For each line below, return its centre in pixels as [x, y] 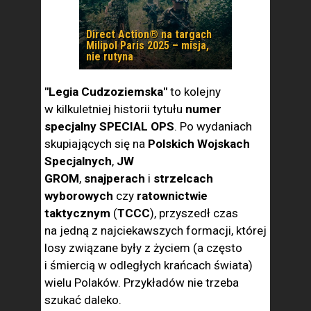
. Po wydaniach [213, 126]
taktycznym [77, 213]
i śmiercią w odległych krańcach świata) [149, 265]
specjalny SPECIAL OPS [109, 126]
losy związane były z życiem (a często [143, 248]
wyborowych [79, 196]
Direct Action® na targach [149, 34]
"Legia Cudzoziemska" [107, 92]
